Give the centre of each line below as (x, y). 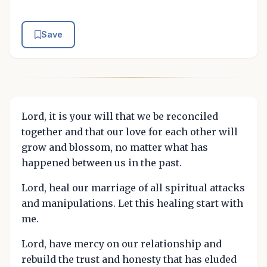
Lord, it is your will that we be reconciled (120, 116)
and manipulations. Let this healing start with (132, 203)
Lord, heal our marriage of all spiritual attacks (133, 187)
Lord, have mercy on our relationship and (122, 243)
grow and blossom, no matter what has (115, 147)
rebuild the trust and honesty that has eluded (129, 259)
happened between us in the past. (102, 162)
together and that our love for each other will (130, 131)
